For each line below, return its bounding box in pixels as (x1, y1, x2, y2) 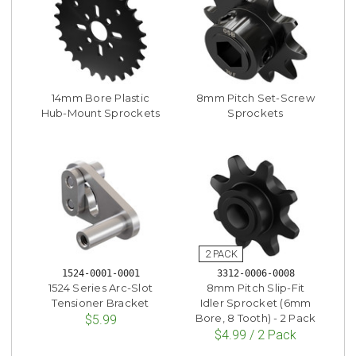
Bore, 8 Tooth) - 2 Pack (195, 311, 316, 324)
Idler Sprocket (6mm (199, 296, 311, 309)
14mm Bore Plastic (51, 91, 150, 105)
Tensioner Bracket (52, 296, 149, 309)
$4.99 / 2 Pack (215, 327, 296, 342)
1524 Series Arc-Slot (48, 281, 153, 294)
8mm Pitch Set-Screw (196, 91, 315, 105)
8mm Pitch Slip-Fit (206, 281, 305, 294)
